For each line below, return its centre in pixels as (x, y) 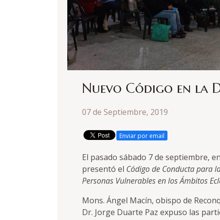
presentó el (104, 169)
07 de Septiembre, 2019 (125, 112)
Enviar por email (142, 136)
